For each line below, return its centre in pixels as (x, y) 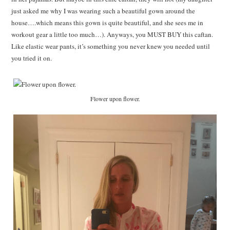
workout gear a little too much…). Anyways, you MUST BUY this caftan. (113, 35)
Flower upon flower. (115, 99)
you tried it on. (32, 58)
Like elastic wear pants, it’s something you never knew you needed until (111, 46)
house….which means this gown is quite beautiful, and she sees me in (108, 23)
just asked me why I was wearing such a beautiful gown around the (103, 11)
